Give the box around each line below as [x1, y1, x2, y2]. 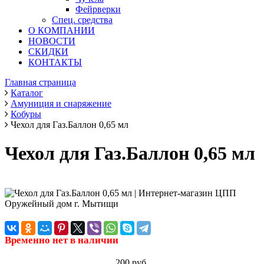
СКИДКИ [28, 47, 68, 57]
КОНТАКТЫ [28, 57, 82, 67]
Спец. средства [52, 15, 113, 25]
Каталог [11, 88, 43, 98]
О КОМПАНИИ [28, 25, 95, 35]
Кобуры [11, 109, 41, 119]
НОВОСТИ [28, 36, 75, 46]
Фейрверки [75, 4, 121, 14]
